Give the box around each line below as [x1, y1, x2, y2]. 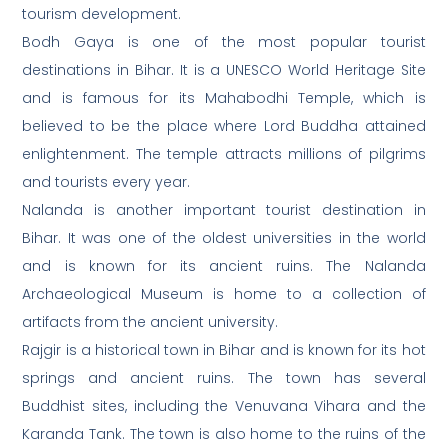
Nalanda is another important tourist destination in [22, 200, 426, 221]
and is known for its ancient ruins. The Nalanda [22, 256, 426, 277]
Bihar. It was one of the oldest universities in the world [22, 228, 426, 249]
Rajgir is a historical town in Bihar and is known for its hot [22, 340, 426, 361]
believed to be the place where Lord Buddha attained [22, 116, 426, 137]
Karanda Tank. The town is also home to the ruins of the [22, 424, 426, 445]
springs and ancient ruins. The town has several [22, 368, 426, 389]
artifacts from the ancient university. [22, 312, 279, 333]
